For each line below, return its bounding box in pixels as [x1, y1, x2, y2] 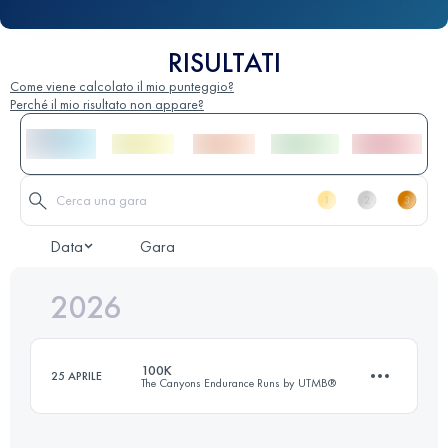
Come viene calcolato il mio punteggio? [10, 76, 234, 95]
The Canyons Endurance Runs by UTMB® [141, 374, 336, 391]
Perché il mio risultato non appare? [10, 94, 204, 113]
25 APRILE [51, 367, 102, 384]
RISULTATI [167, 44, 281, 80]
